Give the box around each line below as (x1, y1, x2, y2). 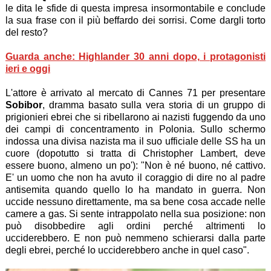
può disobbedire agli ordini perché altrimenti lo (5, 220, 266, 231)
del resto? (5, 27, 50, 38)
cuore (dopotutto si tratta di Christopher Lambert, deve (5, 148, 266, 158)
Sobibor (5, 99, 42, 110)
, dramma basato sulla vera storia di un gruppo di (42, 99, 266, 110)
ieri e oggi (5, 63, 50, 74)
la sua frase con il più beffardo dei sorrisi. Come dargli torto (5, 15, 266, 25)
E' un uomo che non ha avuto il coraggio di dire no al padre (5, 172, 266, 183)
